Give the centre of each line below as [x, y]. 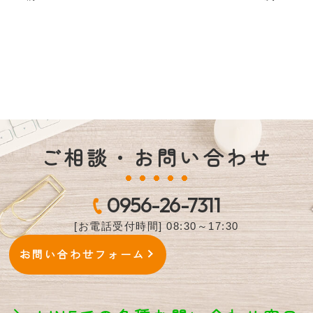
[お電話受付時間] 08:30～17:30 [156, 226]
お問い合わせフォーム [83, 254]
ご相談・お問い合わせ [156, 156]
